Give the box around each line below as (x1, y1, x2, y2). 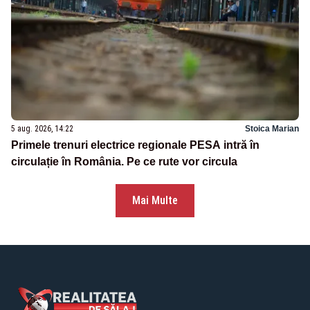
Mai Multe (132, 194, 178, 208)
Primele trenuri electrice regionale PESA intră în (11, 139, 259, 152)
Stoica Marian (245, 124, 299, 134)
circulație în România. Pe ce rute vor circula (11, 156, 237, 168)
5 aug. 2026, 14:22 (11, 124, 73, 134)
